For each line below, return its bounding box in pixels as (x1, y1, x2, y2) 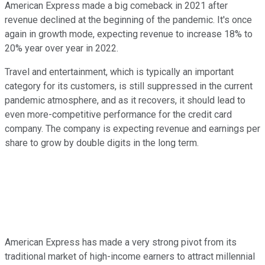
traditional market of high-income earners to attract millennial (5, 251, 255, 263)
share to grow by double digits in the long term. (5, 137, 201, 149)
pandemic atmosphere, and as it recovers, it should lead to (5, 95, 245, 106)
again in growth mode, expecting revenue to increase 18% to (5, 28, 253, 40)
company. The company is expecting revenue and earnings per (5, 123, 260, 135)
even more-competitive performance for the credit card (5, 109, 232, 121)
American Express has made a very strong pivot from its (5, 237, 237, 248)
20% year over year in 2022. (5, 43, 118, 54)
